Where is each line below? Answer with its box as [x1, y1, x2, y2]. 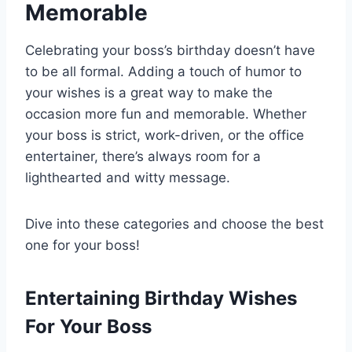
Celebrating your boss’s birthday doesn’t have [25, 42, 315, 59]
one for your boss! [25, 237, 140, 254]
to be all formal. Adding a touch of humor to [25, 64, 302, 80]
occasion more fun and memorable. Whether [25, 106, 306, 123]
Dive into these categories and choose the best [25, 216, 324, 233]
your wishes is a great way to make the [25, 85, 273, 101]
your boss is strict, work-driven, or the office [25, 127, 304, 144]
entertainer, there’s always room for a [25, 148, 261, 165]
